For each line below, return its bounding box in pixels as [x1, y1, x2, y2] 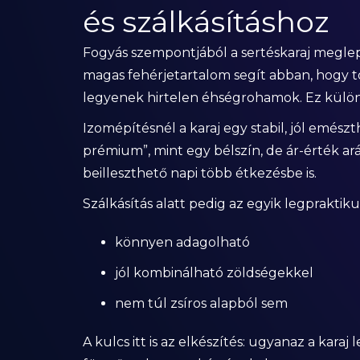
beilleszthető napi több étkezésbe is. [82, 166, 317, 181]
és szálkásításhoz [82, 4, 329, 39]
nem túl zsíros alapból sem [114, 296, 288, 311]
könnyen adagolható [114, 235, 250, 250]
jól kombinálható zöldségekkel [114, 265, 313, 280]
